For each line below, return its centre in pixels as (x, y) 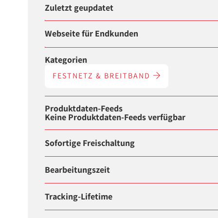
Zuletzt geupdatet (79, 8)
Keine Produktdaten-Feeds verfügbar (115, 117)
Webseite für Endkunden (92, 34)
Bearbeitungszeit (78, 169)
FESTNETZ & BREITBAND (103, 75)
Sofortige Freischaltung (90, 143)
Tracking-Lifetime (79, 197)
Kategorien (66, 59)
